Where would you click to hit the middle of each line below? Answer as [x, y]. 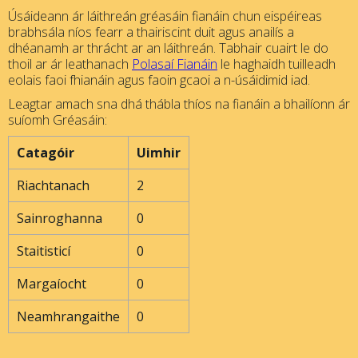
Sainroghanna [60, 218]
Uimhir [159, 153]
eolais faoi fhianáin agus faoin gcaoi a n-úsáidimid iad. [159, 80]
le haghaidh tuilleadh [276, 64]
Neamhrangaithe [68, 316]
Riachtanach [53, 185]
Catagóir [46, 153]
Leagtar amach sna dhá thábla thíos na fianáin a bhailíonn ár [179, 104]
